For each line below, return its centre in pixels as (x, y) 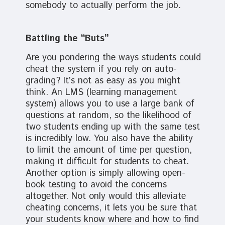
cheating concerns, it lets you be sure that (111, 208)
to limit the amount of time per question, (108, 150)
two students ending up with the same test (113, 127)
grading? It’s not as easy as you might (103, 81)
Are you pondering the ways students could (113, 58)
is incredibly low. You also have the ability (109, 138)
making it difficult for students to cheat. (107, 161)
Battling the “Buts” (67, 38)
